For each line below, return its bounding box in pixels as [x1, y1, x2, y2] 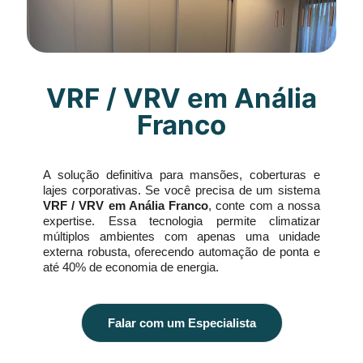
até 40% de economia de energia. [43, 260, 219, 274]
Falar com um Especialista [107, 316, 256, 330]
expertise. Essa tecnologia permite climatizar [43, 214, 320, 228]
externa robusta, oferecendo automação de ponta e [43, 245, 320, 258]
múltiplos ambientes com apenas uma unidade [43, 229, 320, 243]
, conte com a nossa [208, 199, 321, 212]
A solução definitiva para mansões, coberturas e [43, 168, 320, 181]
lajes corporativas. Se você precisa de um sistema [43, 183, 320, 197]
